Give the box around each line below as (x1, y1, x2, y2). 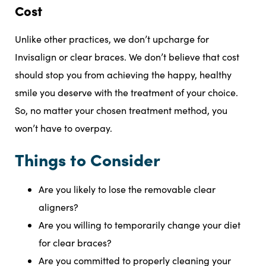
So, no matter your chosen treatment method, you (15, 104, 227, 117)
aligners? (39, 201, 78, 214)
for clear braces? (39, 236, 112, 249)
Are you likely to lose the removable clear (39, 183, 216, 196)
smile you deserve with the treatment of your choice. (15, 86, 238, 99)
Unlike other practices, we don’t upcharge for (15, 33, 209, 46)
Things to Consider (15, 147, 160, 171)
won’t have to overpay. (15, 122, 112, 135)
